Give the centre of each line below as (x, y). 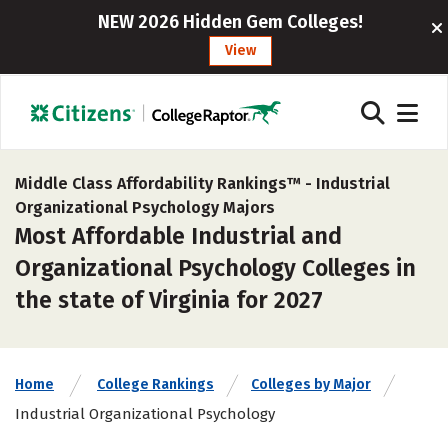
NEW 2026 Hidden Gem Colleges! (231, 22)
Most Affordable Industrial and (178, 236)
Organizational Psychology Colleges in (215, 268)
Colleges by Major (311, 384)
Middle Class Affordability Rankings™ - (165, 183)
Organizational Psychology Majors (145, 207)
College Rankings (155, 384)
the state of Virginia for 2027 (169, 300)
